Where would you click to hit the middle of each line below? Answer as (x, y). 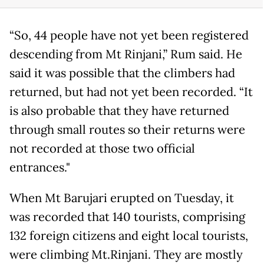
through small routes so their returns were (127, 130)
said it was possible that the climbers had (122, 73)
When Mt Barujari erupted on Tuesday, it (122, 198)
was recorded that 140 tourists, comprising (127, 217)
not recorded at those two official (102, 149)
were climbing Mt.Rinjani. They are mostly (126, 255)
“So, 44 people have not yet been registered (129, 36)
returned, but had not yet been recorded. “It (131, 92)
